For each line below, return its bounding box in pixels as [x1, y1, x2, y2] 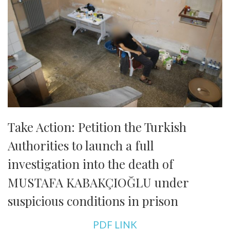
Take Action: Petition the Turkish [8, 118, 186, 135]
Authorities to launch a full [8, 137, 154, 154]
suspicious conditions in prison [8, 192, 178, 209]
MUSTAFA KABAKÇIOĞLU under [8, 174, 188, 190]
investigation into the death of [8, 155, 174, 172]
